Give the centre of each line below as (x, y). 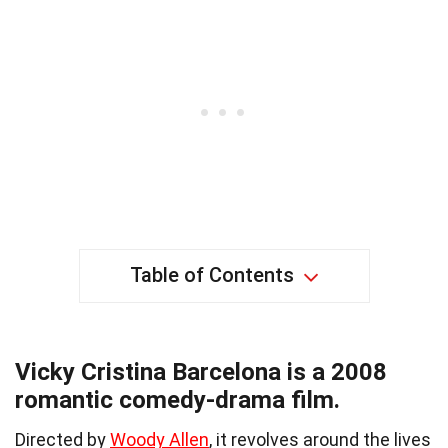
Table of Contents (211, 275)
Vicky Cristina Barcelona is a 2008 (201, 372)
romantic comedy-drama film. (177, 400)
